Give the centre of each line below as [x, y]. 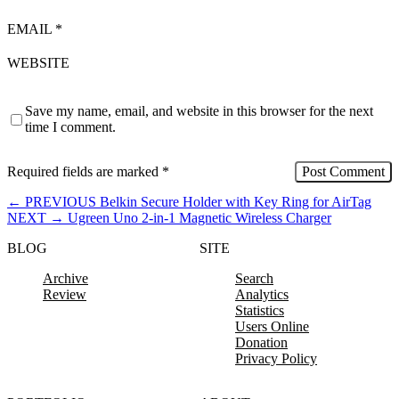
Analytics [262, 295]
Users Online [272, 327]
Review [65, 295]
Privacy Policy [276, 359]
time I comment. [70, 127]
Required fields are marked [85, 172]
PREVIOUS [61, 202]
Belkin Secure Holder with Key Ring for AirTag [236, 202]
